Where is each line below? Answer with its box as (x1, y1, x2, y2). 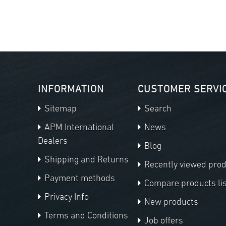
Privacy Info (42, 193, 89, 203)
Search (142, 104, 172, 115)
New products (142, 198, 199, 208)
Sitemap (42, 104, 77, 115)
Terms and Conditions (42, 211, 128, 221)
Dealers (38, 137, 68, 147)
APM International (42, 123, 114, 133)
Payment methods (42, 174, 115, 184)
